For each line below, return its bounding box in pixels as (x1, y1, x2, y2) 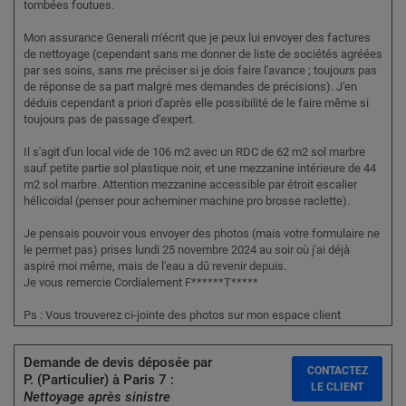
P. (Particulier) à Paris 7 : (24, 372, 174, 389)
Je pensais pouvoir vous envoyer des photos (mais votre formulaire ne (24, 227, 380, 241)
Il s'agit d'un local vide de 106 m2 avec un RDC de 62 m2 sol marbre (24, 145, 365, 159)
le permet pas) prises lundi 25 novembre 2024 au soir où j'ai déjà (24, 243, 350, 257)
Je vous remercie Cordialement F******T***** (24, 275, 258, 290)
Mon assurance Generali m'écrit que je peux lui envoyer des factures (24, 31, 371, 45)
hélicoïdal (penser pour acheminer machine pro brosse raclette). (24, 194, 350, 208)
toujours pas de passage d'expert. (24, 112, 195, 127)
